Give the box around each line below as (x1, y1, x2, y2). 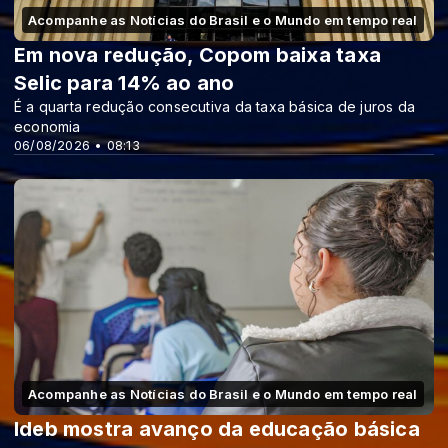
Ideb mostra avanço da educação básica (14, 417, 420, 441)
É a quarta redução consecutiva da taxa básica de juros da (14, 97, 415, 115)
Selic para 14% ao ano (14, 70, 235, 95)
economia (14, 117, 81, 135)
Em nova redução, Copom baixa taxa (14, 42, 381, 67)
